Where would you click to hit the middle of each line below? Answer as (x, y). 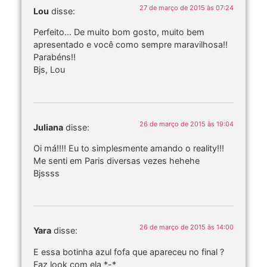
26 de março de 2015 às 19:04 (187, 124)
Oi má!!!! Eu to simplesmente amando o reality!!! (129, 148)
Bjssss (46, 173)
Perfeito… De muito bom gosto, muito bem (119, 32)
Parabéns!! (55, 57)
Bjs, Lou (49, 70)
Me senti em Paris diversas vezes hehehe (117, 161)
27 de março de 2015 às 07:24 (187, 7)
